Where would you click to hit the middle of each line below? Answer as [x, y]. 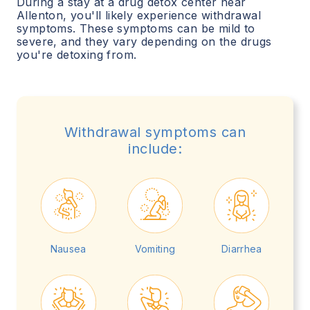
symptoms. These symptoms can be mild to [136, 29]
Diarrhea [241, 249]
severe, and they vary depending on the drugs [144, 42]
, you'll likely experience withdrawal [162, 16]
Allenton [40, 16]
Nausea [68, 249]
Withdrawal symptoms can [155, 133]
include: [155, 149]
